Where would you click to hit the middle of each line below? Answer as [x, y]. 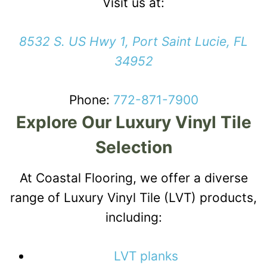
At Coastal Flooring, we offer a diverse [133, 178]
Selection [133, 147]
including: [133, 217]
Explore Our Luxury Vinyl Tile [133, 122]
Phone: [91, 100]
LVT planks [146, 256]
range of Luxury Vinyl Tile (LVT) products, [133, 197]
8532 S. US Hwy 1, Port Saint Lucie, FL [133, 41]
